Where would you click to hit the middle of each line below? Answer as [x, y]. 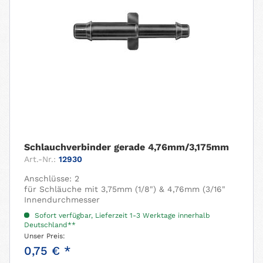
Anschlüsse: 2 [52, 178]
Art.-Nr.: [40, 159]
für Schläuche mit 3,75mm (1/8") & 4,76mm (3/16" [125, 189]
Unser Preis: [45, 236]
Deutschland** [50, 225]
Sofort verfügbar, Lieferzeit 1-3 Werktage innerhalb [122, 215]
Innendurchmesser [62, 199]
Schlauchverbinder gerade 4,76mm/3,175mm [127, 147]
